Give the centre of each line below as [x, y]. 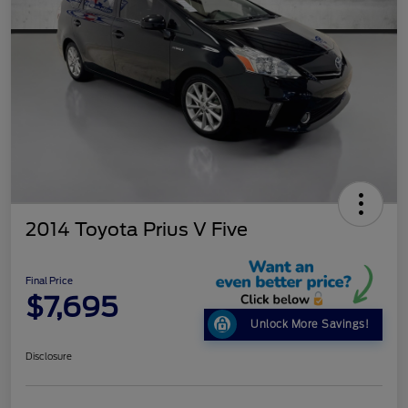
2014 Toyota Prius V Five [137, 230]
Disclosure [49, 356]
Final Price [49, 281]
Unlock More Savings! [310, 324]
